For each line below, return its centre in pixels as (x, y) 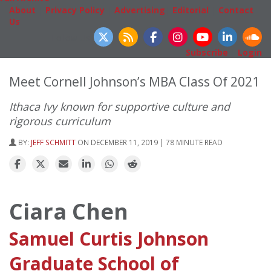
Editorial (191, 10)
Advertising (140, 10)
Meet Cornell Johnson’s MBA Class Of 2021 (134, 81)
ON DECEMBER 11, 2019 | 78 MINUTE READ (150, 142)
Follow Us (70, 38)
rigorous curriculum (60, 121)
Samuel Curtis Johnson (109, 238)
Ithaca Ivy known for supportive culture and (119, 106)
